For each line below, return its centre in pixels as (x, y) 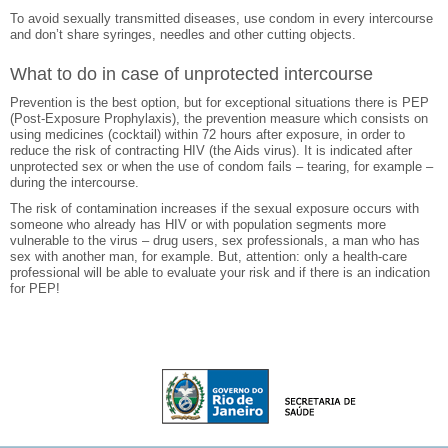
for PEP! (35, 288)
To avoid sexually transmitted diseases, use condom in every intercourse (221, 18)
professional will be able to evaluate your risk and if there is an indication (220, 272)
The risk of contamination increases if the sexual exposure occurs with (214, 208)
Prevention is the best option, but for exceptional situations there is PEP (219, 102)
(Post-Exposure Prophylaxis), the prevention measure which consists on (219, 118)
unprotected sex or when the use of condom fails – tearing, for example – (221, 166)
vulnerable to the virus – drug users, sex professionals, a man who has (215, 240)
